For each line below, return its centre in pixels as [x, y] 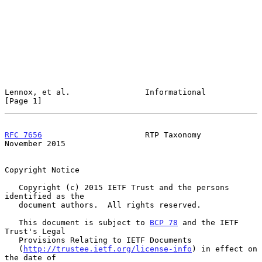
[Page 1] [23, 101]
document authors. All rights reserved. [12, 205]
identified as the [44, 196]
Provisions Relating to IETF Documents [12, 240]
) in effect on [225, 249]
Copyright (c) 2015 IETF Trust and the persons [12, 187]
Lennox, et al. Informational [105, 92]
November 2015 [35, 143]
